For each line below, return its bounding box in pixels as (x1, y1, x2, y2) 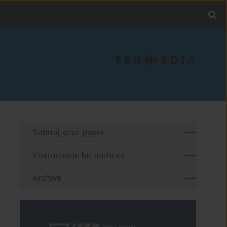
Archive (33, 172, 62, 184)
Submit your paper (33, 127, 105, 138)
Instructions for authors (33, 149, 125, 161)
